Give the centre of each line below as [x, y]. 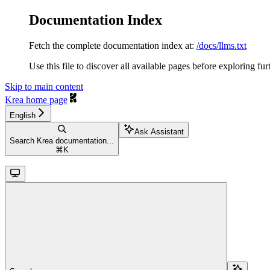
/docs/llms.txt [221, 45]
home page [46, 99]
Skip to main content [44, 86]
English [23, 115]
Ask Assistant [159, 131]
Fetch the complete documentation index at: [111, 45]
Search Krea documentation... [62, 140]
